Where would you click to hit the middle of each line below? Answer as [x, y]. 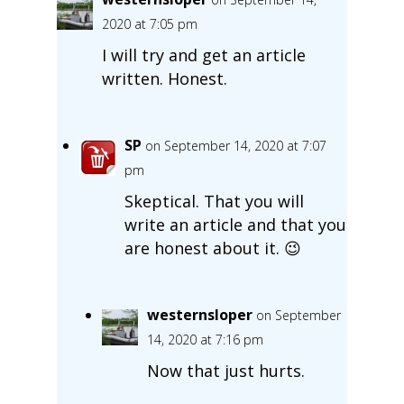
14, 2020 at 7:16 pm [205, 339]
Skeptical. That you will [214, 201]
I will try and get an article [203, 55]
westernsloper [199, 314]
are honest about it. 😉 [212, 248]
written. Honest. [164, 78]
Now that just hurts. [225, 370]
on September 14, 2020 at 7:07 [235, 145]
